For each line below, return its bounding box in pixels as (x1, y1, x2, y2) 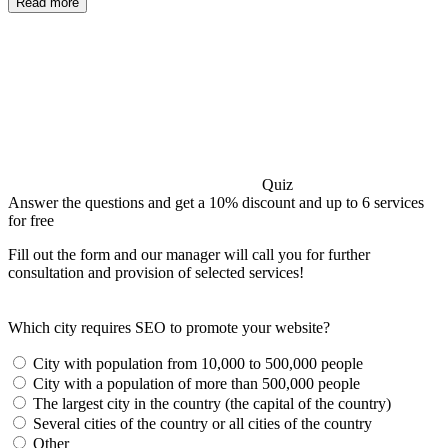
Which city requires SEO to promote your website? (8, 318, 330, 336)
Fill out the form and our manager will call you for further (8, 245, 370, 263)
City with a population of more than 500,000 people (33, 374, 360, 392)
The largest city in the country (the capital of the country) (33, 394, 391, 412)
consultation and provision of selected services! (8, 263, 304, 281)
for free (8, 211, 54, 229)
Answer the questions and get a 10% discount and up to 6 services (8, 193, 424, 211)
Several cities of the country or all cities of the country (33, 414, 372, 432)
